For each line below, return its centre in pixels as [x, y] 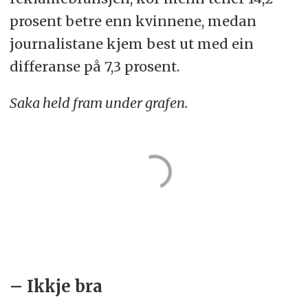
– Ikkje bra [56, 287]
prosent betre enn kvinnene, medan [133, 21]
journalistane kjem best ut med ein [131, 43]
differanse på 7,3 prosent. [94, 66]
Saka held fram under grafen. [98, 102]
